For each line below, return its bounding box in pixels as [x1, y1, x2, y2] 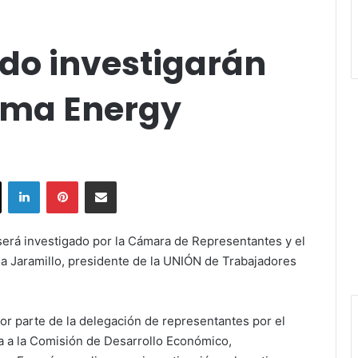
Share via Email [116, 173, 141, 187]
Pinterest [78, 173, 123, 187]
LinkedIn [39, 173, 81, 187]
